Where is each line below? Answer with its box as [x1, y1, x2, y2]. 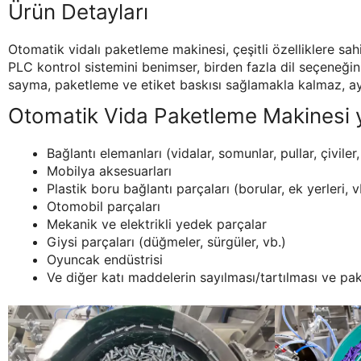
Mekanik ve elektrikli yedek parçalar [47, 216, 267, 233]
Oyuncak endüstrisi [47, 251, 163, 268]
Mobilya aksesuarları [47, 163, 172, 180]
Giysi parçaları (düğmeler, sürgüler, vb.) [47, 234, 286, 251]
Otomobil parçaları [47, 198, 160, 215]
